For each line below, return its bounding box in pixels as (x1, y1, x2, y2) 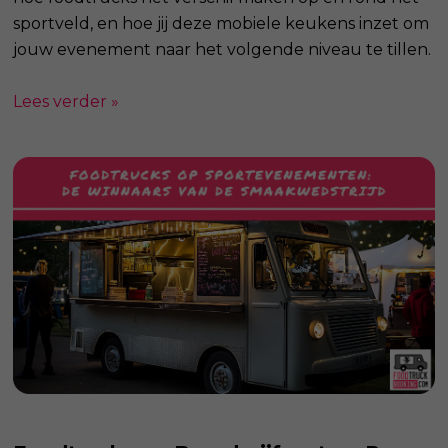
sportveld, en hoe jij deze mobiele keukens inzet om (13, 14, 430, 34)
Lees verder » (13, 92, 120, 112)
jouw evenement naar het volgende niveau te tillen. (13, 40, 432, 60)
